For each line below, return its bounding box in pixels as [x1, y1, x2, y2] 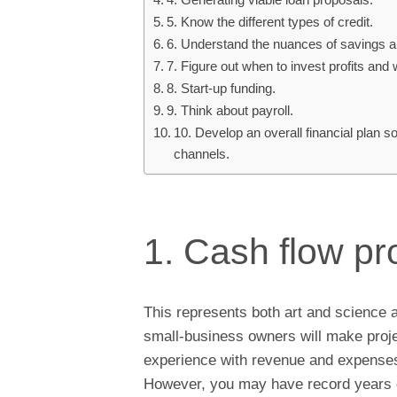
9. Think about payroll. [167, 103, 298, 119]
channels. [174, 146, 234, 162]
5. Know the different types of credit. [167, 14, 374, 30]
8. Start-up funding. [167, 81, 276, 97]
